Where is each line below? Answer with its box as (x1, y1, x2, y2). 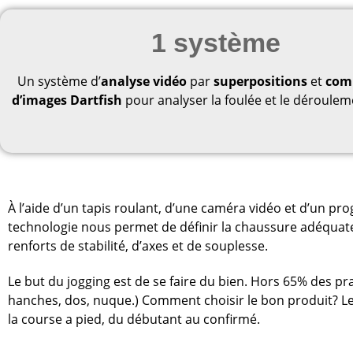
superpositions (213, 72, 307, 90)
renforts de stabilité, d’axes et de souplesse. (8, 236, 268, 255)
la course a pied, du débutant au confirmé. (8, 310, 260, 328)
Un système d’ (17, 72, 101, 90)
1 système (150, 28, 281, 58)
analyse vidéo (100, 72, 187, 90)
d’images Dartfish (12, 91, 123, 109)
